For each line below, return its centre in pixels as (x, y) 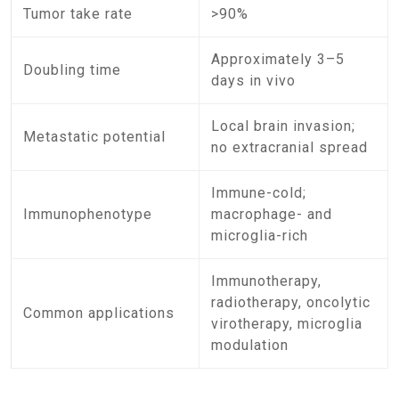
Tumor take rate (78, 14)
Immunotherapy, (267, 281)
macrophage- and (272, 214)
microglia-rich (260, 236)
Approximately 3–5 (278, 59)
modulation (250, 345)
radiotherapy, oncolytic (291, 302)
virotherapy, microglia (287, 324)
